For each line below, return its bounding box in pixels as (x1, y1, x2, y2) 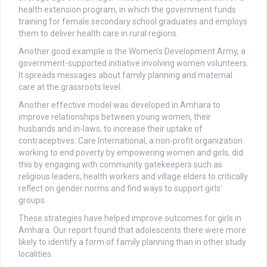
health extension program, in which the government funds (18, 5, 236, 15)
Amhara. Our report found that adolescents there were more (18, 225, 246, 235)
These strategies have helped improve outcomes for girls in (18, 213, 241, 223)
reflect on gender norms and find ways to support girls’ (18, 184, 222, 194)
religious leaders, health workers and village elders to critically (18, 172, 248, 182)
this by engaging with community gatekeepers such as (18, 160, 222, 170)
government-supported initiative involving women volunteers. (18, 58, 249, 69)
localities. (18, 249, 53, 259)
